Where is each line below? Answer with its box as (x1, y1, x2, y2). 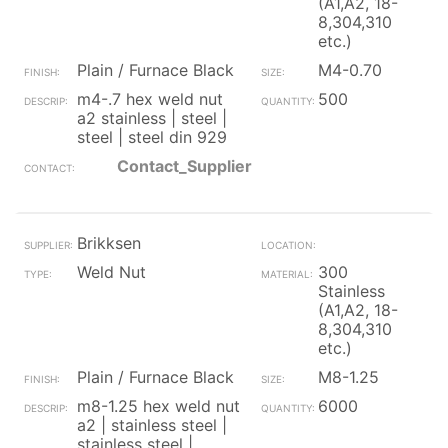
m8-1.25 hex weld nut (77, 396, 240, 416)
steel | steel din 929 (77, 127, 227, 147)
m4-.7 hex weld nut (77, 89, 223, 109)
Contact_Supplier (117, 156, 252, 176)
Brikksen (77, 233, 141, 253)
